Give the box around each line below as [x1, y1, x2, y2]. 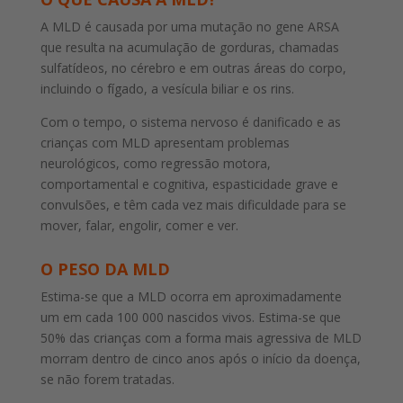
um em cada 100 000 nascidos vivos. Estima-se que [40, 308, 341, 326]
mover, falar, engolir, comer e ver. [40, 216, 238, 234]
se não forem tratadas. [40, 370, 175, 388]
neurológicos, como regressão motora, [40, 154, 271, 172]
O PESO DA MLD [40, 257, 170, 280]
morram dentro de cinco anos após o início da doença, [40, 349, 361, 367]
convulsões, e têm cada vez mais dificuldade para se [40, 195, 346, 213]
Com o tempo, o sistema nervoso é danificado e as [40, 112, 341, 130]
